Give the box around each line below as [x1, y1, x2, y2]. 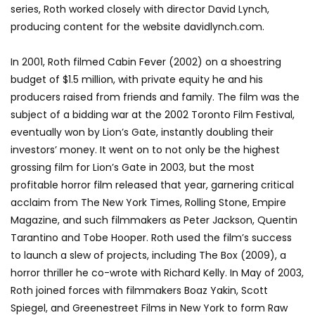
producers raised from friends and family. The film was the [11, 90, 300, 104]
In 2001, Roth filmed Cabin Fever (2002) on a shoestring [11, 55, 281, 69]
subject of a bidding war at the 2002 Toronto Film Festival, [11, 108, 295, 122]
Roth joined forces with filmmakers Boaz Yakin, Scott [11, 283, 268, 297]
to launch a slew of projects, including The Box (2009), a [11, 248, 286, 262]
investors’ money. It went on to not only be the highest [11, 143, 280, 157]
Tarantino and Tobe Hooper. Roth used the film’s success [11, 231, 292, 245]
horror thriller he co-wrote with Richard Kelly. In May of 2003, [11, 266, 304, 280]
